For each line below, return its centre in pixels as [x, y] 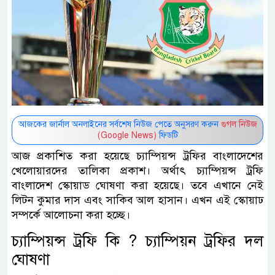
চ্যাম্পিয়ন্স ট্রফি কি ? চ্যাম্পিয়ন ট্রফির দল [137, 241]
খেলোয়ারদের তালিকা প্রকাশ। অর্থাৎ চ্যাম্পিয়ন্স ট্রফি [137, 170]
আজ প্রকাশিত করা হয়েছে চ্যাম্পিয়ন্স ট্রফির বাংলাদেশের [137, 156]
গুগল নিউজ [239, 124]
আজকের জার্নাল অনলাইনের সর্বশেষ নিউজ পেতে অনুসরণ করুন [119, 124]
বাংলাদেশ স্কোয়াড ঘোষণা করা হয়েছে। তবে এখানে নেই [137, 185]
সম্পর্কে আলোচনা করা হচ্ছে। [71, 215]
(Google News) [127, 135]
